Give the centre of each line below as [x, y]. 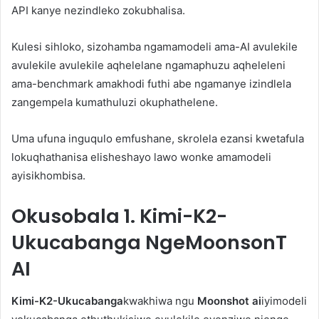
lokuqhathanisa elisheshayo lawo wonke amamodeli [141, 157]
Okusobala [68, 216]
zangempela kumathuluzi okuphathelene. [115, 103]
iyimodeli [284, 300]
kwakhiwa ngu [160, 300]
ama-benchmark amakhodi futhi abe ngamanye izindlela [151, 84]
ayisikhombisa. [48, 176]
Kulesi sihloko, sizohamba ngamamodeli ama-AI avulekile [155, 47]
